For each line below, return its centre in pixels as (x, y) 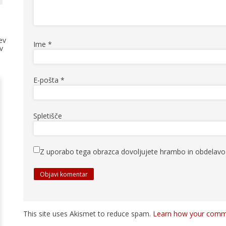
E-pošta (47, 80)
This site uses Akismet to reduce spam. (88, 213)
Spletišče (48, 116)
